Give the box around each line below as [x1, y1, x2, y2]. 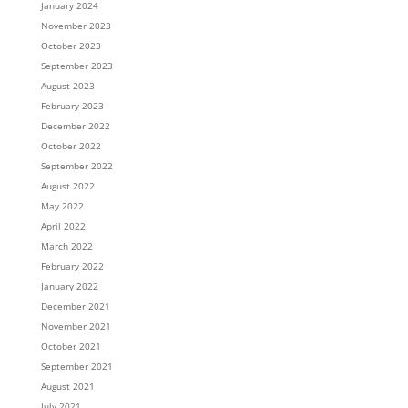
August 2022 [40, 179, 95, 192]
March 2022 [40, 240, 93, 252]
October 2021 [40, 340, 101, 352]
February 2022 [40, 260, 104, 272]
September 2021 [40, 360, 113, 372]
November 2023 [40, 19, 111, 32]
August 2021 [40, 380, 95, 393]
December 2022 [40, 119, 110, 132]
